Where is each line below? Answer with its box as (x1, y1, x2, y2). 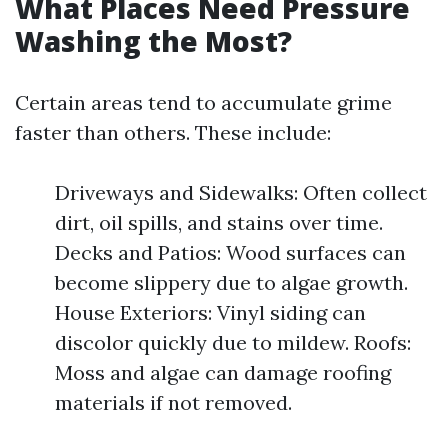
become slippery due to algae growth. (55, 270, 408, 295)
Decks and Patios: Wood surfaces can (55, 240, 406, 265)
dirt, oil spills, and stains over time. (55, 210, 383, 235)
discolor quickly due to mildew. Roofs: (55, 330, 411, 355)
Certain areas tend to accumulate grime (15, 90, 392, 115)
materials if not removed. (55, 390, 292, 415)
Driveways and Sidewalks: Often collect (55, 180, 427, 205)
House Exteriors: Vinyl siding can (55, 300, 366, 325)
